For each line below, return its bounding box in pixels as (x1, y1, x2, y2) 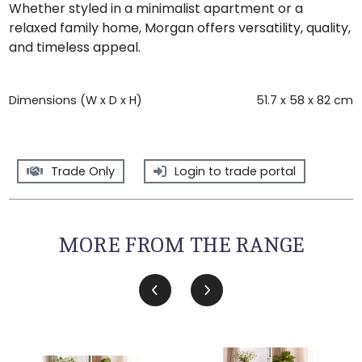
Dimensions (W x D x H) (9, 91, 143, 108)
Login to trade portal (175, 162, 297, 179)
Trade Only (51, 162, 116, 179)
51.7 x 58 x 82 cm (255, 91, 353, 108)
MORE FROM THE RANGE (58, 231, 304, 258)
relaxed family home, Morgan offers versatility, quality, (9, 18, 351, 37)
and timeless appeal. (9, 37, 141, 57)
